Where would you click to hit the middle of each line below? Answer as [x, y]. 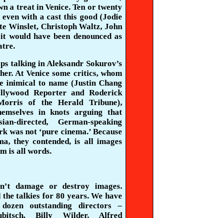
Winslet [22, 27]
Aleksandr [65, 64]
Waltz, [91, 27]
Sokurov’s [104, 64]
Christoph [59, 27]
